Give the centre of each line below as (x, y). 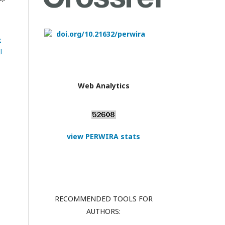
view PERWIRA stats (103, 137)
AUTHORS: (103, 211)
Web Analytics (103, 86)
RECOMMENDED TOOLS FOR (103, 199)
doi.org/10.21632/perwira (101, 34)
